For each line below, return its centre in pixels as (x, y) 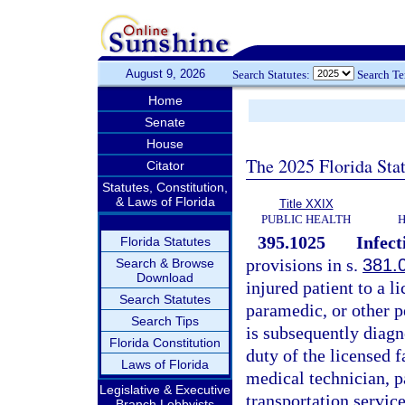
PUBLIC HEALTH (306, 219)
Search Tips (165, 321)
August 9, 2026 (165, 74)
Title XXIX (306, 204)
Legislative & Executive (165, 390)
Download (165, 278)
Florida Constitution (165, 343)
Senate (165, 122)
